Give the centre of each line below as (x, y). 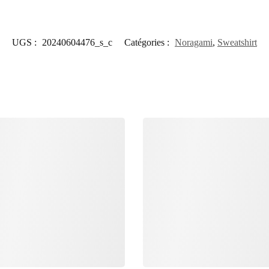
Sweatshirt (237, 42)
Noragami (194, 42)
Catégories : (148, 42)
